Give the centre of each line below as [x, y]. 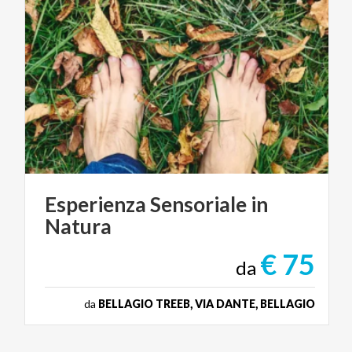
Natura [78, 227]
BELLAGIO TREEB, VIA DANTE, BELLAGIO [207, 304]
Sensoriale [198, 205]
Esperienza [95, 205]
